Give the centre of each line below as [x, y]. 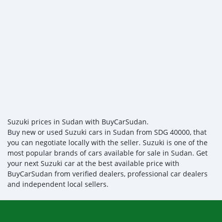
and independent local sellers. [58, 184]
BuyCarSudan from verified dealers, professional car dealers [108, 173]
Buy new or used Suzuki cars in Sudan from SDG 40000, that [107, 132]
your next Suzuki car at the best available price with [93, 163]
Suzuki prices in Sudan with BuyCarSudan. [78, 121]
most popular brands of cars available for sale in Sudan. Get [108, 153]
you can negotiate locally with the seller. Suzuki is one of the [108, 142]
